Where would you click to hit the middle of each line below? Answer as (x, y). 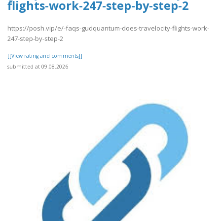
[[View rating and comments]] (45, 56)
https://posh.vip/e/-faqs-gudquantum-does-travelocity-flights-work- (108, 28)
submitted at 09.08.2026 (38, 67)
